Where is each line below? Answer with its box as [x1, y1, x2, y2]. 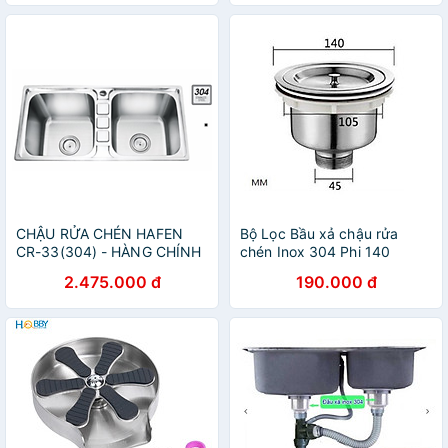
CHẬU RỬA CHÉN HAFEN [16, 225, 183, 242]
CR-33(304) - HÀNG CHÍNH [16, 243, 202, 260]
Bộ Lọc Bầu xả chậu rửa [240, 225, 399, 242]
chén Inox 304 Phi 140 [240, 243, 391, 260]
